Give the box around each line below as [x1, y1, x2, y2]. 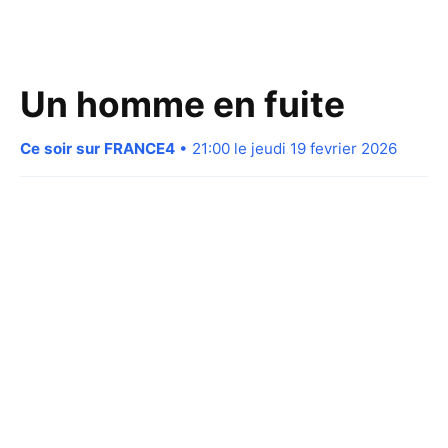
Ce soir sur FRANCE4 [20, 138, 175, 158]
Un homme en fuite [20, 82, 345, 126]
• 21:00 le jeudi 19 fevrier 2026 [175, 138, 397, 158]
